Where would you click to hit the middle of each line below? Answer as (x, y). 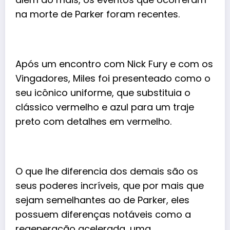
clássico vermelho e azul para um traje (105, 107)
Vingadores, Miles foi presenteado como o (113, 79)
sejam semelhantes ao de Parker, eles (102, 200)
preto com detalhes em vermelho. (95, 122)
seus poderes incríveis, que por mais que (110, 186)
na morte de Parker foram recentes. (99, 14)
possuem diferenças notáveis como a (103, 215)
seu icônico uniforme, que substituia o (103, 93)
